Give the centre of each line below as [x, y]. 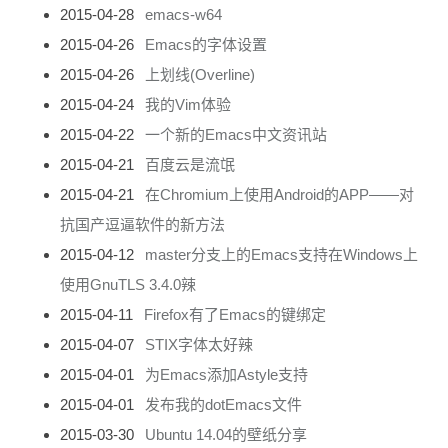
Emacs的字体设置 [205, 44]
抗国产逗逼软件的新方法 [142, 224]
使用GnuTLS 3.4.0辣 [128, 284]
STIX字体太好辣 [198, 344]
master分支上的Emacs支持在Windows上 [281, 254]
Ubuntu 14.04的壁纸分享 [225, 434]
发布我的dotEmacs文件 [223, 404]
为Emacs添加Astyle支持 [226, 374]
